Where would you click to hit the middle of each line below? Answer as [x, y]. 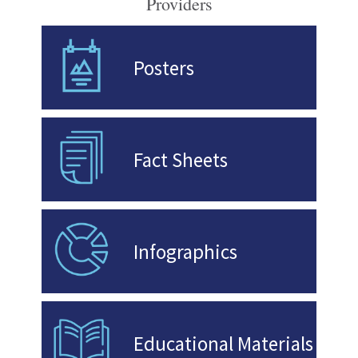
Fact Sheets [181, 159]
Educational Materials [223, 343]
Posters [164, 68]
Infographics [185, 251]
